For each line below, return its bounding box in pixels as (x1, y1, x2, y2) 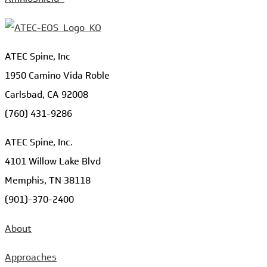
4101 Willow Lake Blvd (5, 154, 101, 169)
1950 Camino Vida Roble (5, 69, 110, 83)
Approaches (5, 250, 57, 265)
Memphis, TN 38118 (5, 173, 91, 188)
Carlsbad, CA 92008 (5, 88, 88, 102)
